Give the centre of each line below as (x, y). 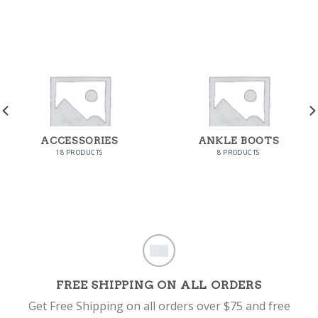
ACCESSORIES (79, 141)
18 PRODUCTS (79, 152)
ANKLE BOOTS (238, 141)
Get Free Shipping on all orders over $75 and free (159, 306)
